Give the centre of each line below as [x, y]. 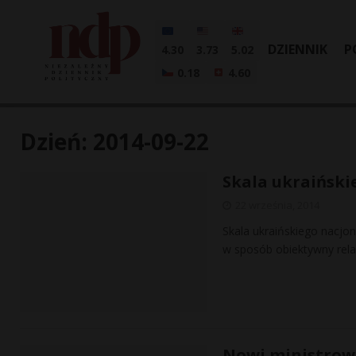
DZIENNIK [298, 49]
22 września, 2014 [277, 205]
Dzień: [56, 141]
